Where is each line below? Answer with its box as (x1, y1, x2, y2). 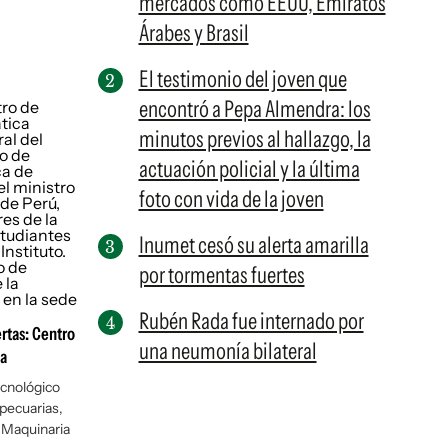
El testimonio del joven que (138, 65, 347, 93)
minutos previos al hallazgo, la (138, 125, 371, 153)
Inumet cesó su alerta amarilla (138, 231, 369, 259)
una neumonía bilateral (138, 337, 317, 365)
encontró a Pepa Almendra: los (138, 95, 371, 123)
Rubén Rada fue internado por (138, 307, 364, 335)
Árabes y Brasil (138, 19, 249, 47)
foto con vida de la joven (138, 185, 324, 213)
